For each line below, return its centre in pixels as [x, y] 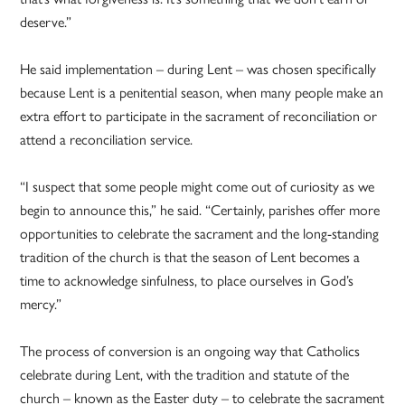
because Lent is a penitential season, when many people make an [202, 92]
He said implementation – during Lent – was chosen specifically [198, 69]
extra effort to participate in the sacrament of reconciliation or [199, 116]
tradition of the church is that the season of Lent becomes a [190, 257]
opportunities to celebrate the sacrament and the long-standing [200, 233]
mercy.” [41, 304]
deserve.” [46, 22]
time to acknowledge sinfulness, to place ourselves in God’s [187, 280]
